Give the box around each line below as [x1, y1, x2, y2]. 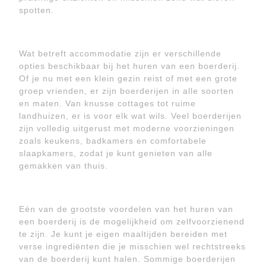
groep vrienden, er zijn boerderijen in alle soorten [19, 86, 234, 96]
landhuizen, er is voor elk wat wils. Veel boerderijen [19, 111, 242, 121]
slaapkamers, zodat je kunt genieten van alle [19, 148, 213, 158]
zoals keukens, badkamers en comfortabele [19, 136, 207, 145]
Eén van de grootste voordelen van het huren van [19, 204, 233, 214]
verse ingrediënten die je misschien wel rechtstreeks [19, 242, 246, 251]
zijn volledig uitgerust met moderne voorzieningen [19, 123, 235, 133]
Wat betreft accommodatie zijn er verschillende [19, 49, 221, 58]
